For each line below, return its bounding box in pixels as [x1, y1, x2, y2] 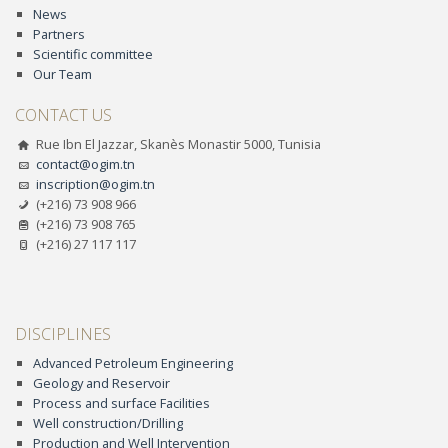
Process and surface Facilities [32, 393, 210, 412]
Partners [32, 25, 85, 44]
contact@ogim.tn [36, 155, 135, 174]
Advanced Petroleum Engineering [32, 353, 233, 372]
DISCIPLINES [15, 322, 111, 345]
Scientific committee [32, 45, 153, 64]
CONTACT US [15, 104, 112, 127]
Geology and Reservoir [32, 373, 170, 392]
